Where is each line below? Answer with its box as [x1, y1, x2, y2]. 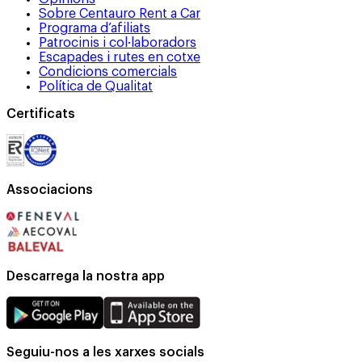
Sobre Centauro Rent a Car [39, 6, 200, 20]
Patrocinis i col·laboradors [39, 36, 196, 49]
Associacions [6, 183, 93, 196]
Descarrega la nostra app [6, 269, 165, 283]
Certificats [6, 107, 75, 120]
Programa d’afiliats [39, 21, 150, 35]
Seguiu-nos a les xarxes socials [6, 345, 204, 359]
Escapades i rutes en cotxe [39, 50, 200, 64]
